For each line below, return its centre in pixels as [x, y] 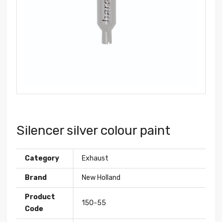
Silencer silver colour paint [93, 131]
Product [40, 197]
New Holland [101, 178]
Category [42, 159]
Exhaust [95, 159]
